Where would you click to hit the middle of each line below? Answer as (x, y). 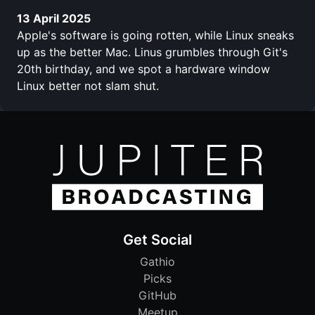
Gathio (157, 262)
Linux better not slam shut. (88, 85)
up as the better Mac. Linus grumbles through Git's (152, 52)
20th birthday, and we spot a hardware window (143, 69)
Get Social (157, 240)
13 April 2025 (54, 18)
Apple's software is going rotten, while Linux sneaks (155, 35)
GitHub (157, 296)
